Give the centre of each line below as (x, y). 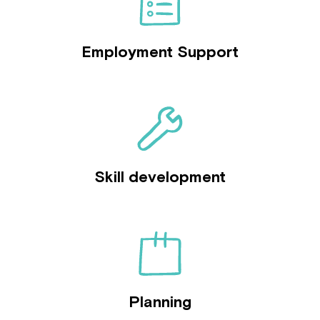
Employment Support (160, 51)
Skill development (160, 176)
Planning (160, 301)
